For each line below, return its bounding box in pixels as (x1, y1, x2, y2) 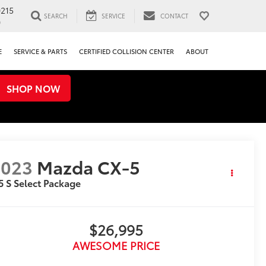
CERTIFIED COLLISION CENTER (79, 46, 174, 56)
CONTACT (160, 11, 188, 21)
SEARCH (44, 11, 68, 21)
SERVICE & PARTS (14, 46, 67, 56)
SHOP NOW (7, 81, 60, 95)
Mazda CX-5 (37, 154, 141, 180)
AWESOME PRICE (72, 237, 160, 254)
